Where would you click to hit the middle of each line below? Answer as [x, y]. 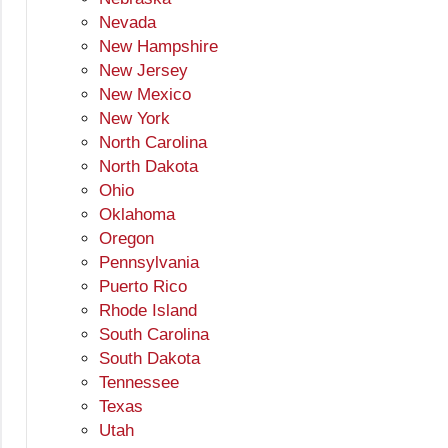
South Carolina [154, 335]
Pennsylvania [149, 263]
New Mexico [145, 95]
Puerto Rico [143, 287]
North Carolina [153, 143]
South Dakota [149, 359]
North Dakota [148, 167]
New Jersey [143, 71]
